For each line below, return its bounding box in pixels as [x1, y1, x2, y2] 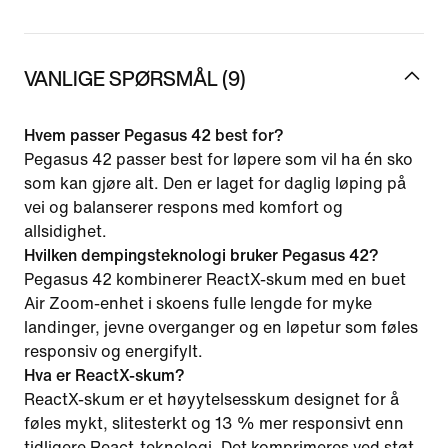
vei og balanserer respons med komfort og [24, 198, 343, 216]
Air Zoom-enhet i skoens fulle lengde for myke [24, 294, 372, 312]
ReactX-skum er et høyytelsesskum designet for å [24, 390, 399, 408]
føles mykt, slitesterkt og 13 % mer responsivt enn [24, 414, 404, 432]
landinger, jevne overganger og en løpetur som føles [24, 318, 418, 336]
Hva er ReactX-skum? [24, 366, 185, 384]
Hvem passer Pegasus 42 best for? [24, 126, 284, 144]
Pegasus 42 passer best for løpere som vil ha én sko [24, 150, 413, 168]
